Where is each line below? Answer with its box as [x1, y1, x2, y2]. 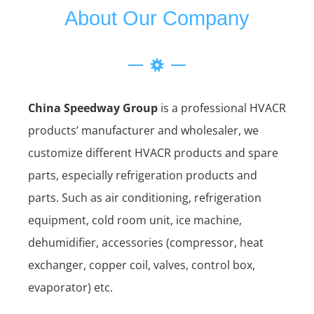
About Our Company [64, 7, 250, 30]
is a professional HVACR [158, 100, 286, 116]
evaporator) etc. [28, 280, 113, 296]
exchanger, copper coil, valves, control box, [28, 257, 255, 273]
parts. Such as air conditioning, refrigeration [28, 190, 261, 206]
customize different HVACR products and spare [28, 145, 278, 161]
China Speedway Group [28, 100, 158, 116]
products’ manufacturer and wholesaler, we [28, 123, 259, 139]
